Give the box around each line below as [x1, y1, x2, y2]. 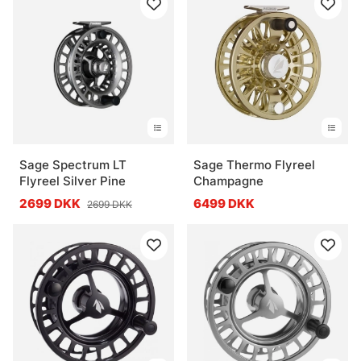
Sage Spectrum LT [19, 156, 127, 172]
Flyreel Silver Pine [19, 172, 126, 189]
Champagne [193, 172, 263, 189]
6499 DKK [193, 195, 255, 211]
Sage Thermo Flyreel [193, 156, 315, 172]
